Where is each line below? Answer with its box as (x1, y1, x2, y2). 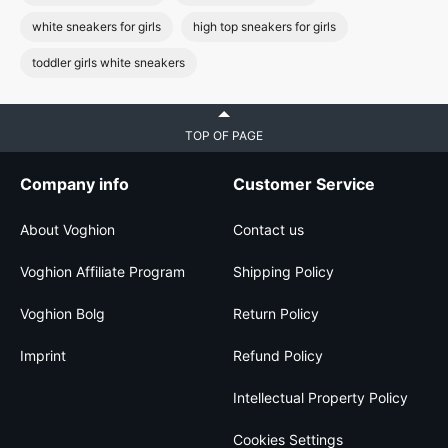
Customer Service (233, 174, 375, 194)
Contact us (233, 221, 304, 238)
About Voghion (20, 221, 115, 238)
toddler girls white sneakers (32, 55, 185, 70)
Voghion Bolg (20, 305, 105, 322)
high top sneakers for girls (193, 19, 336, 34)
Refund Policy (233, 347, 323, 364)
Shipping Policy (233, 263, 334, 280)
